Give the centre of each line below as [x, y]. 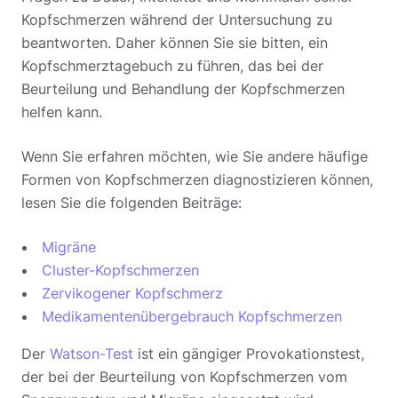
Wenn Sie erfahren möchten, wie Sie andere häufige [195, 156]
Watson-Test [92, 353]
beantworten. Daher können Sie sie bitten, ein [175, 42]
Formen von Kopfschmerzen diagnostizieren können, [197, 179]
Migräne [69, 247]
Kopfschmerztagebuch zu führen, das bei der [172, 65]
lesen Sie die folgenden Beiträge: [131, 202]
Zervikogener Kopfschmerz [132, 293]
